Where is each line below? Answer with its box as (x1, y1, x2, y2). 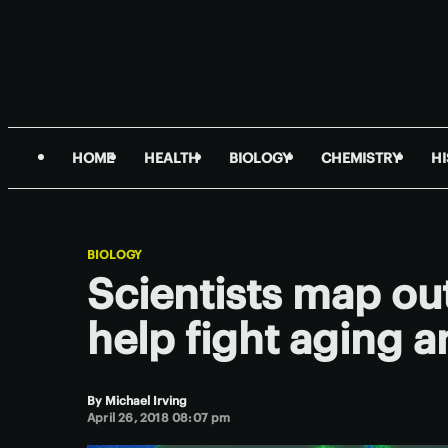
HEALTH (144, 149, 199, 167)
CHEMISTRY (321, 149, 401, 167)
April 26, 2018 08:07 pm (87, 410, 231, 425)
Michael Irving (105, 393, 187, 408)
